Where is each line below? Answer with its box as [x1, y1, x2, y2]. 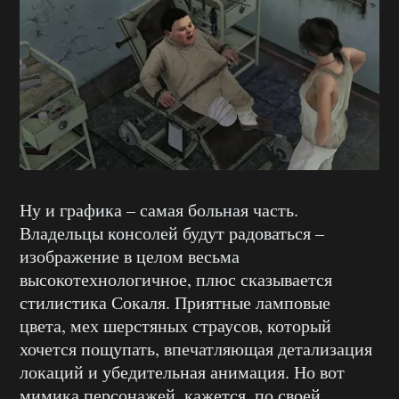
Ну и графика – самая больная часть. [20, 197, 298, 222]
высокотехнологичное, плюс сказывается [20, 266, 332, 291]
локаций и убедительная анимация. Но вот [20, 359, 345, 384]
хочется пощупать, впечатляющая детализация [20, 336, 372, 361]
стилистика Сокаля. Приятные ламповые [20, 289, 330, 314]
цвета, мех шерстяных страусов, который [20, 313, 331, 338]
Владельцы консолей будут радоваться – [20, 220, 324, 245]
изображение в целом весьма [20, 243, 240, 268]
